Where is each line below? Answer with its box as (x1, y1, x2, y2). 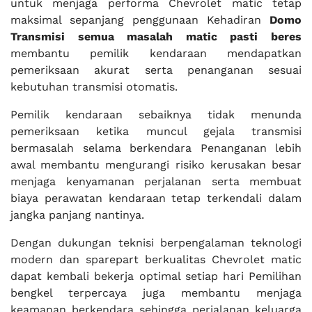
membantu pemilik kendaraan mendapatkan (10, 47, 302, 61)
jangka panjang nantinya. (10, 208, 144, 222)
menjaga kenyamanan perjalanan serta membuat (10, 175, 302, 189)
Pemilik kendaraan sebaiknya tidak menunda (10, 108, 302, 122)
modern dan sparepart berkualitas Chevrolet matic (10, 253, 302, 267)
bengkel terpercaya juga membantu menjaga (10, 286, 302, 300)
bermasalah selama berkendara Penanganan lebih (10, 141, 302, 155)
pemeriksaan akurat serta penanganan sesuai (10, 63, 302, 77)
